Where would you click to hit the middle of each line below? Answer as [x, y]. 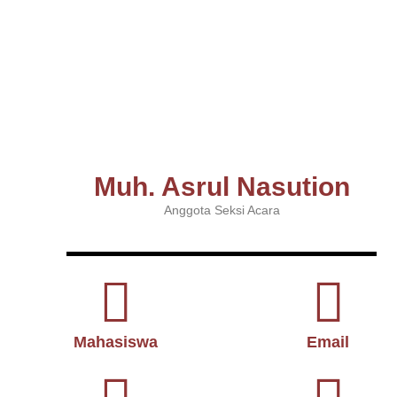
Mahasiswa [115, 343]
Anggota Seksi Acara [222, 210]
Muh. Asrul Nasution [222, 187]
